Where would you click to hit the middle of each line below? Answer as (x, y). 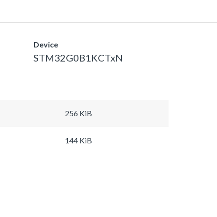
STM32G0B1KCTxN (78, 57)
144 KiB (78, 140)
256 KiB (78, 113)
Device (46, 44)
